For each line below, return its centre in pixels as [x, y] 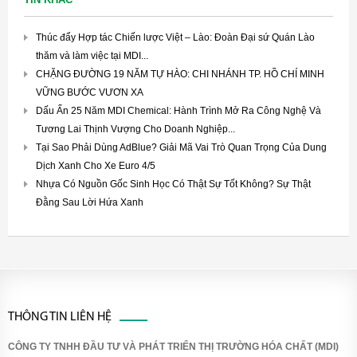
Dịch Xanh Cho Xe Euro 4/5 [96, 166]
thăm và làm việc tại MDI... [92, 56]
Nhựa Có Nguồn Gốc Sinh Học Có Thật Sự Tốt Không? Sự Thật [173, 184]
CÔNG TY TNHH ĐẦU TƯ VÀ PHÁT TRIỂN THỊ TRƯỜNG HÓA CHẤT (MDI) [173, 347]
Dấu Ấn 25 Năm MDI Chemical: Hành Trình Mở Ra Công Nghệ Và [178, 111]
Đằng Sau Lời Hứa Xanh [90, 202]
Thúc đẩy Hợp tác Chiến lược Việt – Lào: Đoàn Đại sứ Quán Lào [175, 37]
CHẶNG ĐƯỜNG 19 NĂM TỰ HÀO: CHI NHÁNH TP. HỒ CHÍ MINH [180, 74]
